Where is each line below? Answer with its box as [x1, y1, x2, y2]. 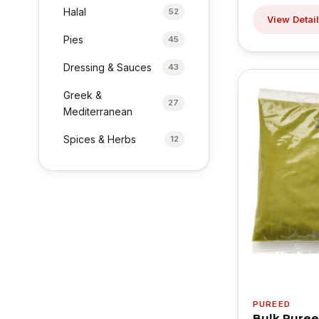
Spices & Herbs [63, 132, 137, 145]
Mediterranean [63, 105, 133, 117]
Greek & [63, 88, 103, 101]
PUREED [253, 299, 291, 310]
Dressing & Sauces [63, 61, 152, 73]
